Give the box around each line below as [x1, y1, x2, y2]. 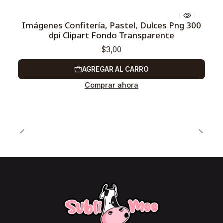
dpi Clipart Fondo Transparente [49, 29, 174, 41]
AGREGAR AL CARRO [82, 65, 149, 73]
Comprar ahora [85, 81, 138, 90]
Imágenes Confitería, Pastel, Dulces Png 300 [22, 19, 201, 31]
